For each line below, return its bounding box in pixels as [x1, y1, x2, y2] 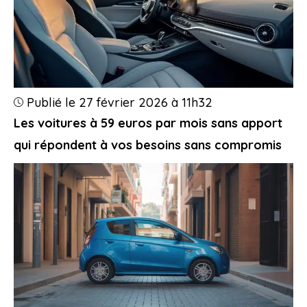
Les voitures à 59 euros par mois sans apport [14, 114, 282, 131]
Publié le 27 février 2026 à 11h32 [27, 94, 212, 110]
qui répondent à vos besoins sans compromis [14, 136, 282, 153]
